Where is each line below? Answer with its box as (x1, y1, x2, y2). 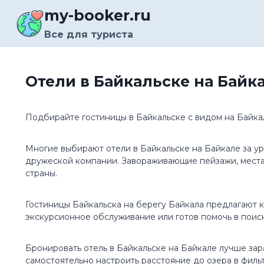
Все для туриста (44, 28, 133, 40)
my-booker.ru (44, 6, 151, 24)
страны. (25, 168, 57, 179)
